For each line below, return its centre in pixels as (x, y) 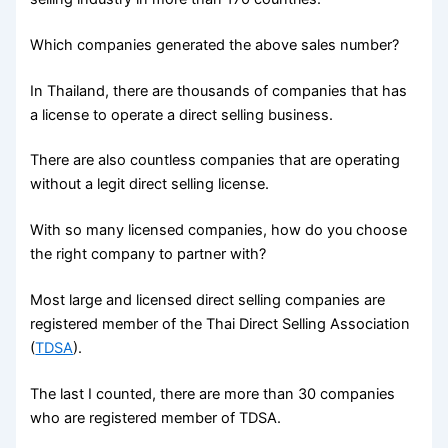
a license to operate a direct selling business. (182, 114)
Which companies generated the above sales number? (215, 44)
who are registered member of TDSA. (156, 418)
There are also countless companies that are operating (215, 160)
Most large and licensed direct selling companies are (208, 300)
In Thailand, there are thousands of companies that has (219, 90)
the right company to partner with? (148, 254)
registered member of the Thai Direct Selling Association (220, 324)
